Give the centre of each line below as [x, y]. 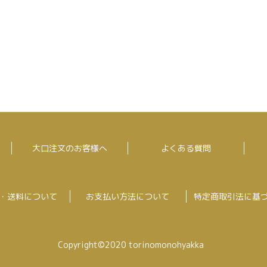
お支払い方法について [128, 197]
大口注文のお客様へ [69, 148]
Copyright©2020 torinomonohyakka [131, 245]
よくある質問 [186, 148]
